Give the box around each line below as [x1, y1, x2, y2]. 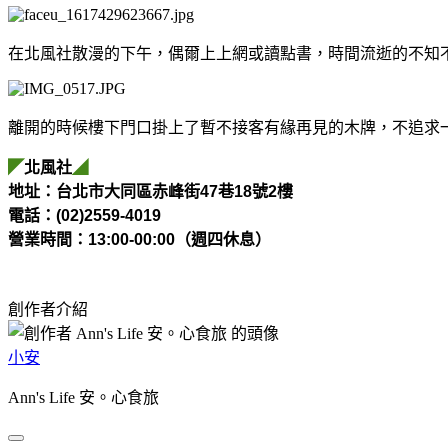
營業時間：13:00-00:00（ [8, 230, 191, 248]
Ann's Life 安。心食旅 [8, 388, 159, 406]
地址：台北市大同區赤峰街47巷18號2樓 [8, 182, 293, 200]
